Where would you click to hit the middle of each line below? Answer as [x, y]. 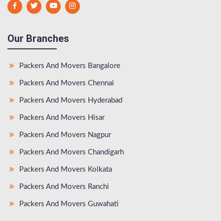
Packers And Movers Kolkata [65, 169]
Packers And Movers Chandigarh [71, 152]
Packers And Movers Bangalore [69, 66]
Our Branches [38, 38]
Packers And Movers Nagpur [64, 135]
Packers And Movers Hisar [61, 117]
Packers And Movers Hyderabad [70, 100]
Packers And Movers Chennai [66, 83]
